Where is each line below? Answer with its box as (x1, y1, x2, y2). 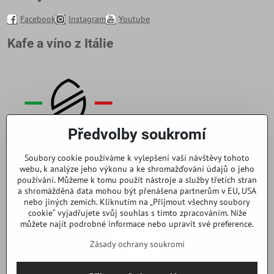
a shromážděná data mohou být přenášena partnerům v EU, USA (18, 185, 256, 196)
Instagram (68, 13, 106, 24)
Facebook (20, 13, 56, 24)
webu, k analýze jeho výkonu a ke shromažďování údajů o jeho (20, 163, 254, 174)
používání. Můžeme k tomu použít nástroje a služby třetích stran (17, 174, 257, 185)
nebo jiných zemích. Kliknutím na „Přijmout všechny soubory (24, 196, 250, 207)
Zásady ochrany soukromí (89, 239, 185, 250)
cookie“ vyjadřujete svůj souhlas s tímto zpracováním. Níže (28, 207, 246, 218)
